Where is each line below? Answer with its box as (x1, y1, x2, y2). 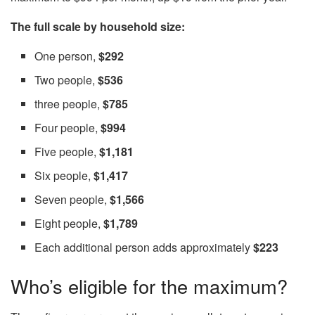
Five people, (34, 143, 100, 160)
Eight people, (34, 214, 104, 231)
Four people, (34, 119, 101, 136)
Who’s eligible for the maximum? (11, 271, 288, 300)
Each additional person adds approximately (34, 238, 254, 255)
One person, (34, 47, 99, 64)
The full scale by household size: (11, 18, 185, 34)
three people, (34, 95, 103, 112)
